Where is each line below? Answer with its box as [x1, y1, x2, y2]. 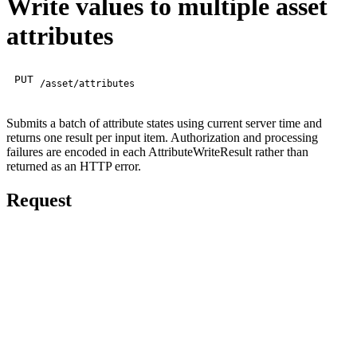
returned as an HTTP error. [6, 159, 141, 173]
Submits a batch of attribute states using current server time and [6, 116, 322, 130]
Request [6, 189, 72, 210]
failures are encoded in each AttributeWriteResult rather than [6, 144, 308, 159]
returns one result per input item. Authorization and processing [6, 130, 318, 144]
